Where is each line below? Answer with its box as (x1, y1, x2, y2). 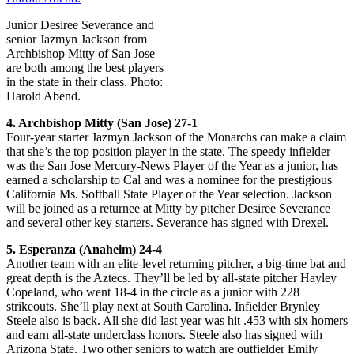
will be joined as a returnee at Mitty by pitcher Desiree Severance (6, 201, 330, 215)
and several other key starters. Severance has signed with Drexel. (6, 215, 329, 229)
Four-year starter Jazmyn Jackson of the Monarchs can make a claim (6, 130, 346, 144)
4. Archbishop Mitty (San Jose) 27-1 (6, 115, 198, 130)
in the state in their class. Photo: (6, 74, 163, 88)
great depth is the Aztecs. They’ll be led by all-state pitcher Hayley (6, 270, 337, 284)
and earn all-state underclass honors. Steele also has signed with (6, 327, 322, 341)
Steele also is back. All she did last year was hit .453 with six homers (6, 313, 348, 327)
